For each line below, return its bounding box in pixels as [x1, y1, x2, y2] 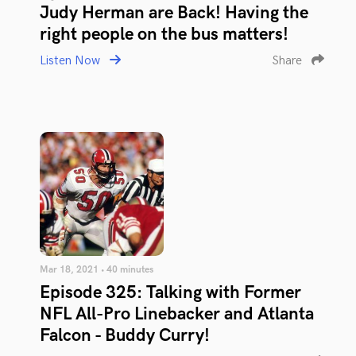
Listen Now [40, 53, 103, 68]
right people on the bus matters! [40, 24, 288, 45]
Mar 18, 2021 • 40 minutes [40, 264, 153, 276]
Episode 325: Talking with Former [40, 282, 301, 304]
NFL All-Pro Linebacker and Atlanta [40, 304, 314, 325]
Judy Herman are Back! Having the [40, 2, 308, 24]
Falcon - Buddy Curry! [40, 325, 210, 346]
